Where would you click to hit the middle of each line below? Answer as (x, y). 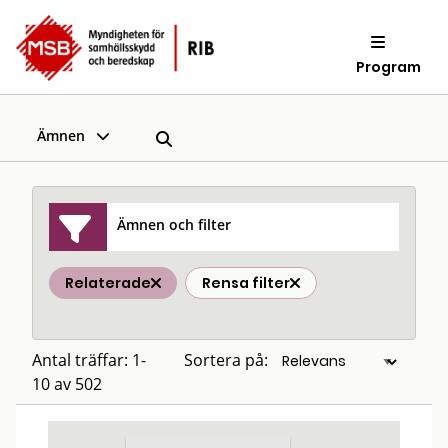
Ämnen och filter (174, 224)
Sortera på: (226, 360)
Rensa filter (246, 283)
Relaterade (108, 283)
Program (389, 66)
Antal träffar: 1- (89, 360)
